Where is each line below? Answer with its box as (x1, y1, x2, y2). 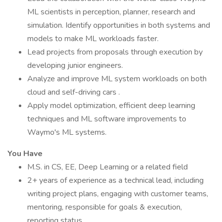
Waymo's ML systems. (27, 127, 107, 138)
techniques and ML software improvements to (27, 113, 186, 124)
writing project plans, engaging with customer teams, (27, 188, 208, 199)
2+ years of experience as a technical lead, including (27, 175, 204, 186)
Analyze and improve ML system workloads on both (27, 73, 207, 84)
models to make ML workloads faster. (27, 33, 159, 44)
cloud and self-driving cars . (27, 87, 120, 98)
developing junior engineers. (27, 60, 123, 71)
